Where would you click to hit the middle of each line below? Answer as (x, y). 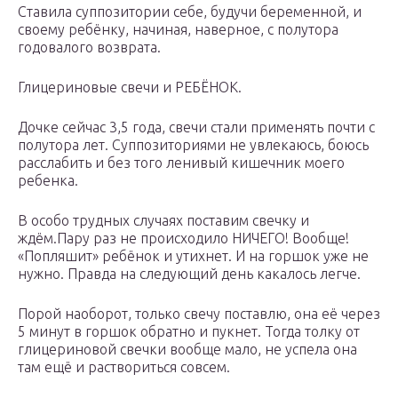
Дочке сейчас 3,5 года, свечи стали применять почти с (196, 127)
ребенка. (48, 181)
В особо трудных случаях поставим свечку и (163, 221)
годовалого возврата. (89, 48)
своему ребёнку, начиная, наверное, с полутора (178, 30)
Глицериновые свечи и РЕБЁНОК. (130, 88)
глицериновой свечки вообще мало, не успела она (187, 350)
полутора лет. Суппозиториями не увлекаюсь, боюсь (193, 145)
